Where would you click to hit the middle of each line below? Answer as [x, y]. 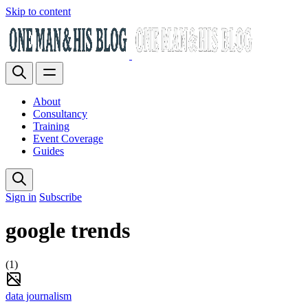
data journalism [38, 296]
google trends [68, 231]
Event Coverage [68, 139]
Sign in [21, 197]
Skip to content [38, 11]
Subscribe [60, 197]
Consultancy [60, 114]
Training [51, 126]
